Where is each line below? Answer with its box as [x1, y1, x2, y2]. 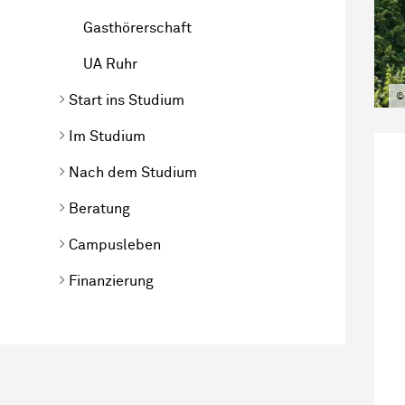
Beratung [69, 201, 130, 216]
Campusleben [69, 237, 161, 252]
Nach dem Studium [69, 165, 197, 180]
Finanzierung [69, 273, 154, 288]
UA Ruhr [83, 56, 137, 71]
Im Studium [69, 128, 146, 144]
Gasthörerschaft [83, 20, 192, 35]
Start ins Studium [69, 92, 184, 108]
